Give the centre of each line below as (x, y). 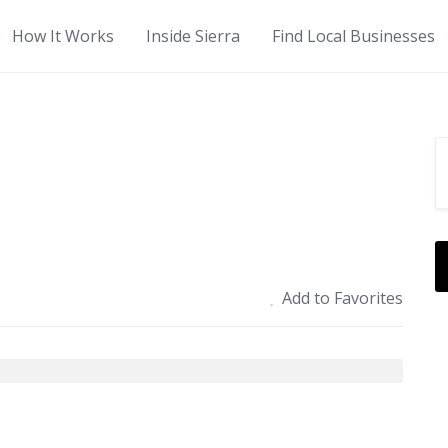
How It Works (63, 36)
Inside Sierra (193, 36)
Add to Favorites (343, 298)
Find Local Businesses (353, 36)
